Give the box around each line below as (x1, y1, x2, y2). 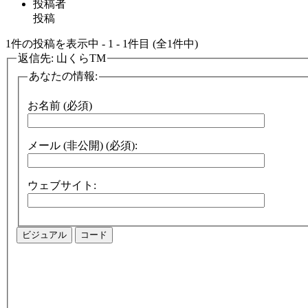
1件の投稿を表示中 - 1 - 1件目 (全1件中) (5, 37, 198, 49)
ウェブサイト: (27, 179, 96, 191)
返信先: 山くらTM (18, 52, 106, 64)
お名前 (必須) (27, 100, 92, 111)
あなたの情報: (29, 70, 98, 82)
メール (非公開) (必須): (27, 140, 137, 151)
